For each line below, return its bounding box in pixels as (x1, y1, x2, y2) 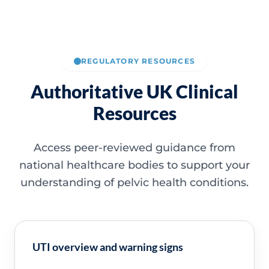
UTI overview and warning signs (32, 240, 183, 254)
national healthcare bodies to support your (19, 159, 250, 172)
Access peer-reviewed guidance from (34, 141, 235, 155)
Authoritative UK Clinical (31, 80, 238, 103)
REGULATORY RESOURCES (81, 56, 195, 66)
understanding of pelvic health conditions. (20, 176, 249, 190)
